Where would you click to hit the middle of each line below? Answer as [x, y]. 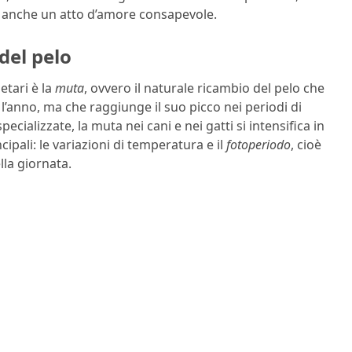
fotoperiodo [258, 144]
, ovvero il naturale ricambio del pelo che [204, 88]
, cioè [306, 144]
